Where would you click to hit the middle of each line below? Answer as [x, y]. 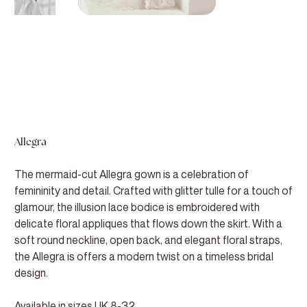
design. [31, 273]
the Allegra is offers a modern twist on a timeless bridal [144, 257]
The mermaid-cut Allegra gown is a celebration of [131, 174]
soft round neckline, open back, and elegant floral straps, [148, 240]
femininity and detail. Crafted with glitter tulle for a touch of [153, 191]
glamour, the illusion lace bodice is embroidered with [137, 207]
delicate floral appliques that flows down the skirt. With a [148, 224]
